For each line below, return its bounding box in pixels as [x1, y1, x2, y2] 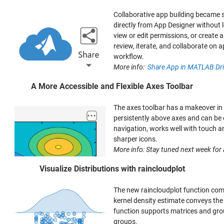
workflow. [113, 52, 144, 60]
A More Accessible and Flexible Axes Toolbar [31, 81, 193, 91]
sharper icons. [113, 135, 157, 143]
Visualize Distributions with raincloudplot [39, 164, 185, 173]
